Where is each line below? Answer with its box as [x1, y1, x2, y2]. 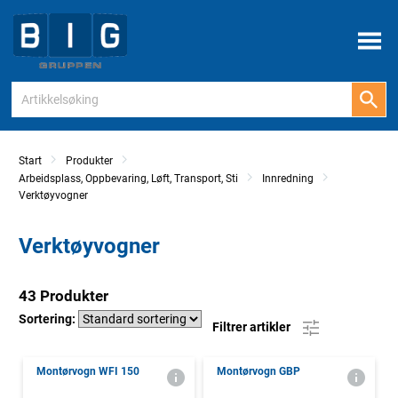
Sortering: [19, 312, 78, 327]
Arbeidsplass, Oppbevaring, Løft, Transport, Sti [19, 172, 238, 186]
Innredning [262, 172, 314, 186]
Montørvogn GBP [217, 365, 300, 378]
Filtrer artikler [212, 319, 293, 334]
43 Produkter [19, 287, 108, 306]
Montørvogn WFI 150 [36, 365, 139, 378]
